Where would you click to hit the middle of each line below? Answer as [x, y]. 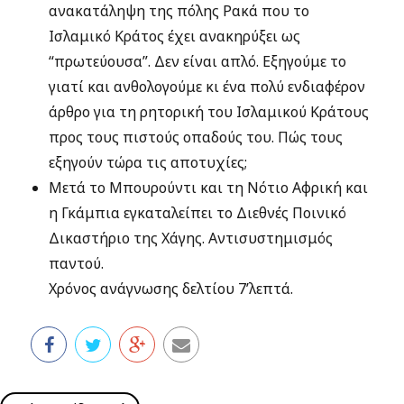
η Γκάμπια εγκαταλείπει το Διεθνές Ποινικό [198, 213]
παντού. [77, 263]
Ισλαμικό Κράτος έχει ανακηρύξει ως [175, 36]
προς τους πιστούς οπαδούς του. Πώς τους [196, 137]
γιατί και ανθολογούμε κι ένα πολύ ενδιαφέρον [207, 87]
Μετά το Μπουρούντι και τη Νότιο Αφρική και [209, 188]
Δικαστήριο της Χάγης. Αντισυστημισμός [191, 238]
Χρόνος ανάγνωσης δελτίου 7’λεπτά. [171, 289]
